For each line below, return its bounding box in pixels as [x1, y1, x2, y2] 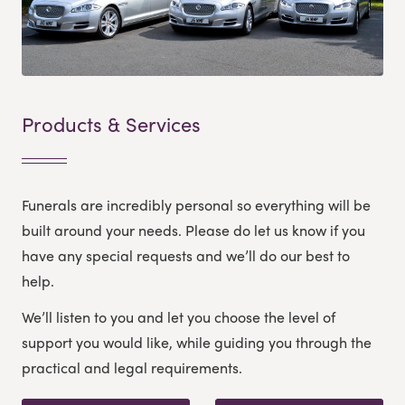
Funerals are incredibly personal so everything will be [22, 193, 371, 215]
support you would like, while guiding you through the [22, 331, 372, 353]
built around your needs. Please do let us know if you [22, 219, 365, 240]
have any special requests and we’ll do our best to [22, 244, 350, 266]
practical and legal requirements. [22, 356, 242, 378]
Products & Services [22, 108, 201, 138]
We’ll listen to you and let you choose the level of [22, 306, 335, 327]
